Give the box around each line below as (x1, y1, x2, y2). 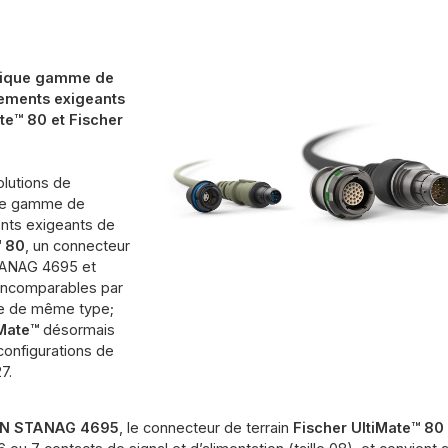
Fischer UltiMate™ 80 (292, 419, 444, 438)
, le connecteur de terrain (118, 419, 293, 438)
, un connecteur (24, 237, 130, 256)
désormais (42, 321, 115, 340)
